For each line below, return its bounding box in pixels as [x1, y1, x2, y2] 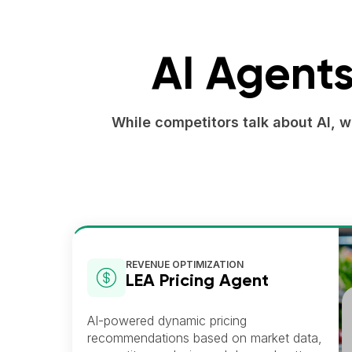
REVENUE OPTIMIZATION [126, 258, 244, 271]
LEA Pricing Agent [126, 273, 269, 291]
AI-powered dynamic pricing [87, 312, 247, 328]
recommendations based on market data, [87, 329, 322, 346]
